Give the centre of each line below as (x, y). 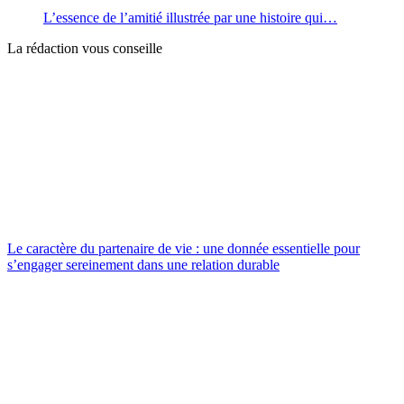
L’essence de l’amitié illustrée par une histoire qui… (190, 17)
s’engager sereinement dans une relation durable (143, 264)
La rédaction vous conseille (85, 48)
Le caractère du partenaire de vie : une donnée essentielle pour (184, 248)
